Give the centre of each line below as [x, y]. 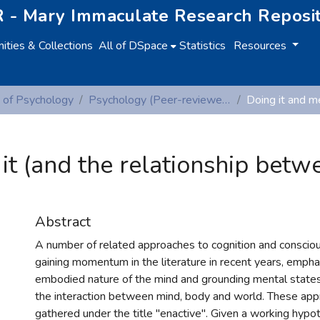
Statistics [203, 46]
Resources [261, 46]
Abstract [63, 222]
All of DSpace [134, 46]
